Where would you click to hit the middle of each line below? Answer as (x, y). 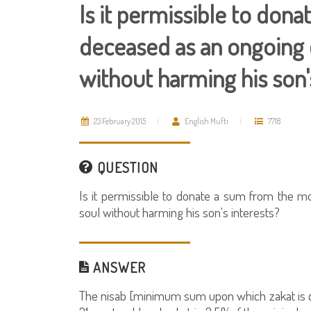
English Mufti (206, 121)
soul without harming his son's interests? (179, 212)
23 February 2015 (119, 121)
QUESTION (126, 167)
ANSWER (118, 267)
